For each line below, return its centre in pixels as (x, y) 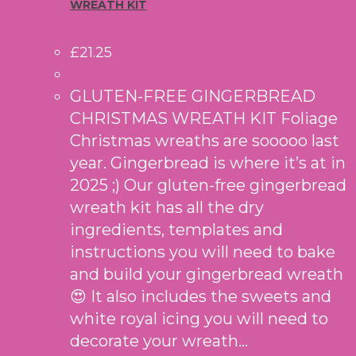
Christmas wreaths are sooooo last (205, 141)
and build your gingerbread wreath (207, 275)
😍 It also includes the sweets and (201, 297)
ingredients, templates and (176, 230)
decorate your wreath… (159, 341)
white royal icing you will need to (199, 319)
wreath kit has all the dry (167, 208)
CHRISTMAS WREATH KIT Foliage (204, 119)
